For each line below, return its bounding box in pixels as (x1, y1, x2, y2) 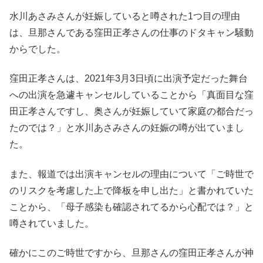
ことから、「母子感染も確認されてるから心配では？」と (9, 201, 254, 212)
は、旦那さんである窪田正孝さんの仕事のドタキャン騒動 (9, 27, 254, 38)
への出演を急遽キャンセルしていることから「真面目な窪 (9, 90, 254, 100)
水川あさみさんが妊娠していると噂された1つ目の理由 (9, 11, 240, 21)
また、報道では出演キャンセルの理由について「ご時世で (9, 168, 254, 179)
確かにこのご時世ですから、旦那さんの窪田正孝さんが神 (9, 248, 254, 258)
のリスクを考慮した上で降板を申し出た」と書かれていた (9, 185, 254, 195)
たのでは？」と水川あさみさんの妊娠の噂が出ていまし (9, 123, 244, 133)
